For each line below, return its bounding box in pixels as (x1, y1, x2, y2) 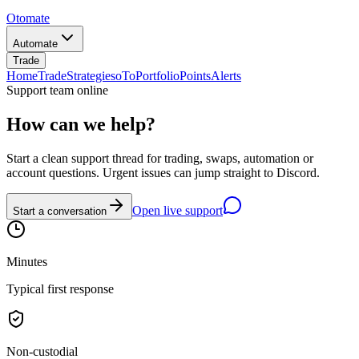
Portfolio (135, 69, 179, 83)
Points (179, 69, 211, 83)
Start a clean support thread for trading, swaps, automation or (6, 151, 313, 165)
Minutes (6, 254, 47, 268)
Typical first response (6, 281, 114, 296)
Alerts (211, 69, 241, 83)
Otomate (6, 11, 50, 25)
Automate (13, 38, 58, 50)
